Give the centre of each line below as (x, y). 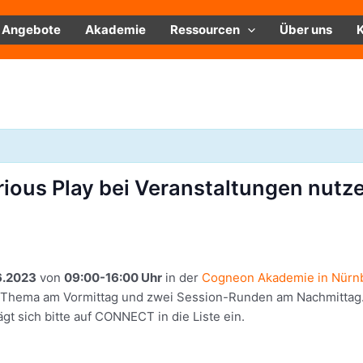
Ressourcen (205, 29)
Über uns (306, 29)
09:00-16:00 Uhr (113, 278)
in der (182, 278)
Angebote (31, 29)
